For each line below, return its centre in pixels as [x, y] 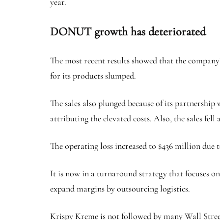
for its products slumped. [94, 76]
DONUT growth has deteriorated [128, 32]
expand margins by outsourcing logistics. [120, 189]
